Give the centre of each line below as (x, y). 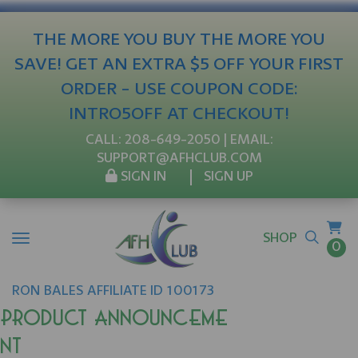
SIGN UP (228, 177)
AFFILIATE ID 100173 (151, 291)
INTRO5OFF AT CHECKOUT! (179, 114)
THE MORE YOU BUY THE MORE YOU (179, 40)
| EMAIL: (247, 140)
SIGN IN (141, 177)
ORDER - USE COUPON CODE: (179, 89)
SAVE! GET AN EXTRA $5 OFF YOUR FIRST (179, 65)
